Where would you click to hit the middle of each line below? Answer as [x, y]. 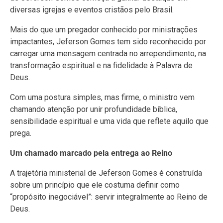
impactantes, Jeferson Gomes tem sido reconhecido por [108, 41]
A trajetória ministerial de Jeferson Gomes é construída [106, 173]
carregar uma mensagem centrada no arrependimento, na [108, 53]
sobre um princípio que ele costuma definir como [95, 185]
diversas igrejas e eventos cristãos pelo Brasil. [92, 9]
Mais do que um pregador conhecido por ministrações [104, 29]
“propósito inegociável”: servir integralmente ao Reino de [109, 197]
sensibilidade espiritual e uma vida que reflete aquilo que [109, 121]
